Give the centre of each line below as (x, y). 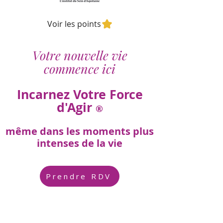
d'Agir (76, 107)
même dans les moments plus (80, 131)
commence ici (80, 68)
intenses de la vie (80, 143)
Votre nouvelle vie (80, 55)
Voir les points (74, 24)
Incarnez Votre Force (80, 94)
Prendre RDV (79, 176)
